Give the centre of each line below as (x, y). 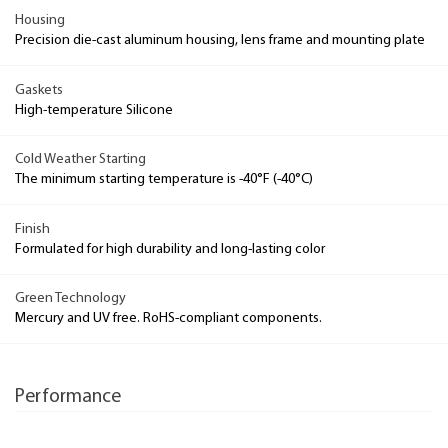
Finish (32, 229)
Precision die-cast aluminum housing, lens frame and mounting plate (220, 40)
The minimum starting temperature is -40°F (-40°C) (164, 179)
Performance (68, 397)
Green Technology (70, 298)
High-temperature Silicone (94, 110)
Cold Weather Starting (80, 159)
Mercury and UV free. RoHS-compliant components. (168, 318)
